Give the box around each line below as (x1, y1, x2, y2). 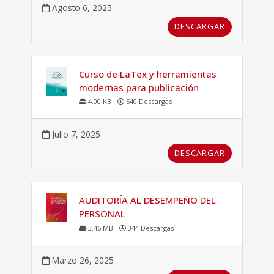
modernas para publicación (78, 81, 199, 94)
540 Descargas (124, 97, 172, 106)
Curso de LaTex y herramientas (78, 67, 217, 80)
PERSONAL (78, 207, 125, 220)
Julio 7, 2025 (49, 128, 100, 140)
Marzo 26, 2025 (49, 254, 114, 267)
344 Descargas (125, 223, 174, 232)
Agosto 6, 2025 (49, 2, 112, 14)
